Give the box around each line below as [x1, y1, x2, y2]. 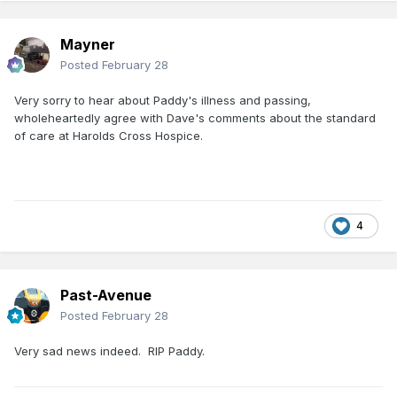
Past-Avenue [60, 285, 152, 304]
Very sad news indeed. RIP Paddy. [14, 343, 208, 358]
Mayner [60, 35, 115, 53]
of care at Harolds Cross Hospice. [14, 128, 203, 143]
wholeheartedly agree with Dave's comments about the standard [14, 110, 376, 125]
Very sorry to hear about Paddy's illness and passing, [14, 92, 311, 107]
